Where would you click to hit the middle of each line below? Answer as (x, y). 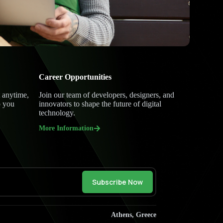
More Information (66, 128)
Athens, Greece (133, 215)
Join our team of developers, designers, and (107, 95)
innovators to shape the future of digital (100, 104)
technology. (57, 113)
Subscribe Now (117, 182)
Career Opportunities (75, 77)
